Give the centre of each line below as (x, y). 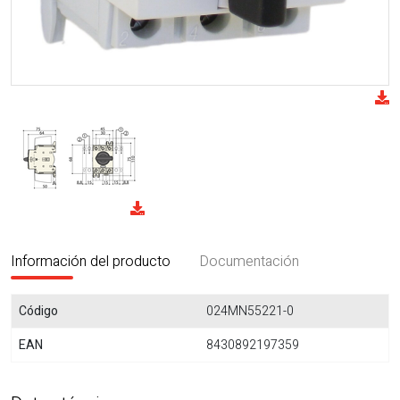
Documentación (249, 261)
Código (38, 311)
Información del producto (91, 261)
